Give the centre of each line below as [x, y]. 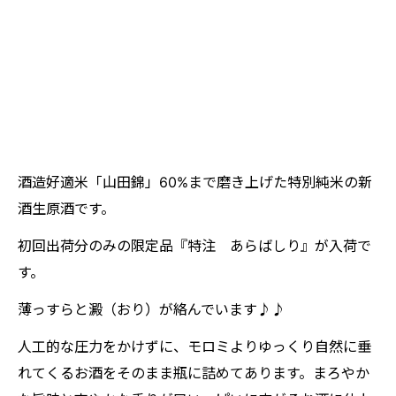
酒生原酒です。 [66, 209]
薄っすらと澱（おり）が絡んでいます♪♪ [152, 309]
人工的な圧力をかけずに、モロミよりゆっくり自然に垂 [194, 346]
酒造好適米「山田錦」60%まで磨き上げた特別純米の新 [195, 182]
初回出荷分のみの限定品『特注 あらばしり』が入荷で [194, 246]
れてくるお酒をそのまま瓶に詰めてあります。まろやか [194, 373]
